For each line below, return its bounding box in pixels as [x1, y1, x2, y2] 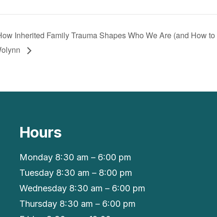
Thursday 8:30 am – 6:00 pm [19, 199, 136, 209]
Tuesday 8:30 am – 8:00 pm [19, 168, 132, 178]
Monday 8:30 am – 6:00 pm [19, 152, 131, 163]
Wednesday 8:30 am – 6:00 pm [19, 183, 145, 194]
